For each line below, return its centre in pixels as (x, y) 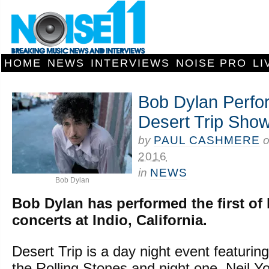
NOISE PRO (211, 63)
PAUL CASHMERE (207, 140)
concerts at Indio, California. (110, 220)
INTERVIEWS (130, 63)
